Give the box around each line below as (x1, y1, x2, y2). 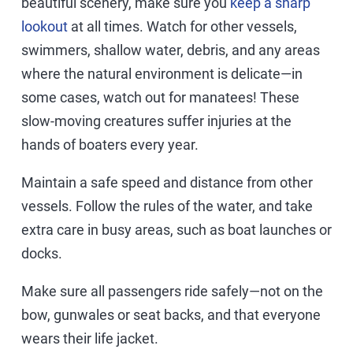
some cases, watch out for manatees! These (21, 88, 299, 106)
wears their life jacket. (21, 329, 158, 347)
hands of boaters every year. (21, 136, 199, 153)
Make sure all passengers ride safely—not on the (21, 282, 323, 299)
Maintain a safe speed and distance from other (21, 173, 313, 191)
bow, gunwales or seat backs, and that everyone (21, 306, 321, 323)
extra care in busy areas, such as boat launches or (21, 221, 332, 238)
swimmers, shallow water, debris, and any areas (21, 41, 320, 58)
